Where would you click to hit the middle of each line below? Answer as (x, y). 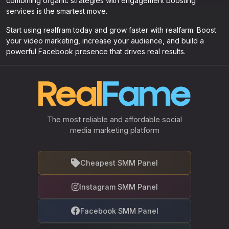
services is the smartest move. (57, 11)
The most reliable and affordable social (114, 119)
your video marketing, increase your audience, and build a (105, 41)
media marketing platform (114, 130)
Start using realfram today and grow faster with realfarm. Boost (111, 30)
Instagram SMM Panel (118, 187)
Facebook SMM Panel (119, 211)
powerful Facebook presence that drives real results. (96, 51)
